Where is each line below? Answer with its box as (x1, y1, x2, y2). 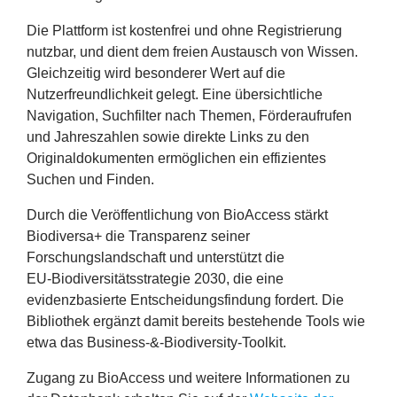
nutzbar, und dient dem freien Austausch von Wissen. (27, 44, 358, 60)
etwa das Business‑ (27, 335, 150, 351)
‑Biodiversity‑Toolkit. (160, 335, 286, 351)
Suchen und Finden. (27, 172, 154, 188)
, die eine (226, 271, 284, 287)
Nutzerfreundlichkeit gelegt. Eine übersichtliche (27, 87, 323, 103)
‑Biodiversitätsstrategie (47, 271, 194, 287)
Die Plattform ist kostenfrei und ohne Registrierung (27, 23, 342, 39)
